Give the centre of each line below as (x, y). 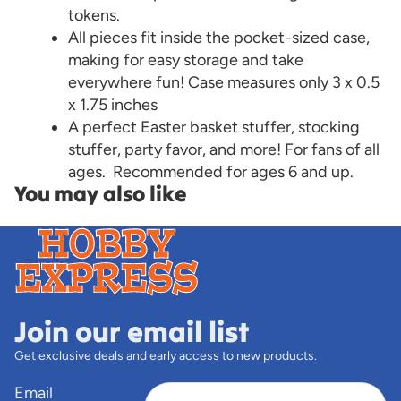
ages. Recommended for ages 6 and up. (211, 172)
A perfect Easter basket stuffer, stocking (214, 127)
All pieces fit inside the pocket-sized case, (219, 38)
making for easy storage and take (186, 60)
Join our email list (132, 331)
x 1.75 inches (113, 105)
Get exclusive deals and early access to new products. (166, 355)
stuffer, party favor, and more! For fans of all (224, 149)
